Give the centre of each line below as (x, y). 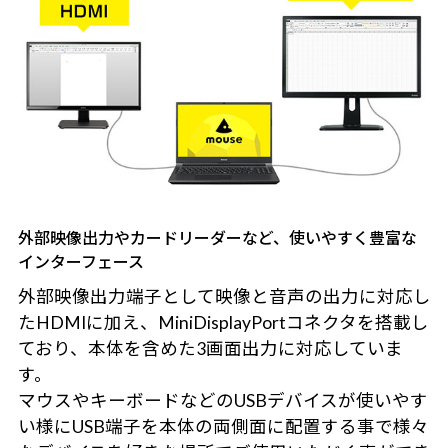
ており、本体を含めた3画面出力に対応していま (210, 349)
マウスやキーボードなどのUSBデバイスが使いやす (222, 401)
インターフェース (80, 262)
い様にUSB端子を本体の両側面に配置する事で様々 (223, 427)
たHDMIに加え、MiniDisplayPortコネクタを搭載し (223, 323)
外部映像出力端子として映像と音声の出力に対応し (224, 297)
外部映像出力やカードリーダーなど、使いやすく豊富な (217, 238)
